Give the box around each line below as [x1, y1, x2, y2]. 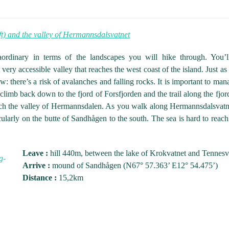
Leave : [22, 149, 48, 157]
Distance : [22, 173, 57, 182]
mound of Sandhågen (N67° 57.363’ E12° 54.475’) [50, 161, 218, 170]
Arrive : [22, 161, 50, 170]
